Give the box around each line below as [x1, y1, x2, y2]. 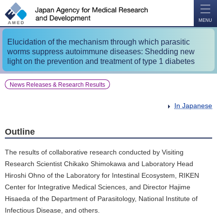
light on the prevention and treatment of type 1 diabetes [7, 57, 195, 66]
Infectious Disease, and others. [5, 206, 100, 215]
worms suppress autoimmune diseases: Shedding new [7, 47, 195, 56]
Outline [5, 127, 35, 137]
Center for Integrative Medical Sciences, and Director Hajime [5, 183, 190, 191]
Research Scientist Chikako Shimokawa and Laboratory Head [5, 160, 193, 168]
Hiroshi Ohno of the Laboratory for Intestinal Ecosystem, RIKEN [5, 171, 199, 180]
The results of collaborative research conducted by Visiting [5, 148, 184, 156]
